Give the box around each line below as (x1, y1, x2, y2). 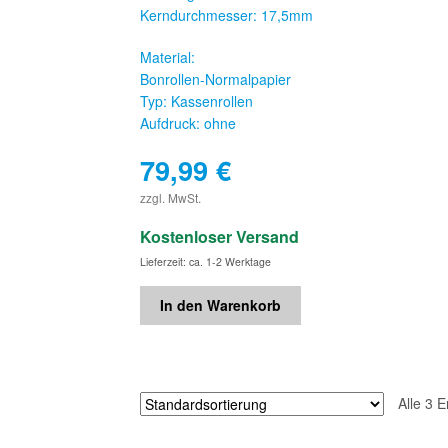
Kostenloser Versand (140, 224, 300, 248)
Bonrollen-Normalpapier (140, 68, 292, 89)
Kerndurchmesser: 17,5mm (140, 4, 314, 25)
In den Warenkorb (159, 295, 281, 316)
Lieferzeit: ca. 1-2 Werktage (140, 253, 272, 269)
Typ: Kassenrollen (140, 90, 254, 111)
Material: (140, 46, 196, 67)
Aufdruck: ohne (140, 112, 237, 133)
